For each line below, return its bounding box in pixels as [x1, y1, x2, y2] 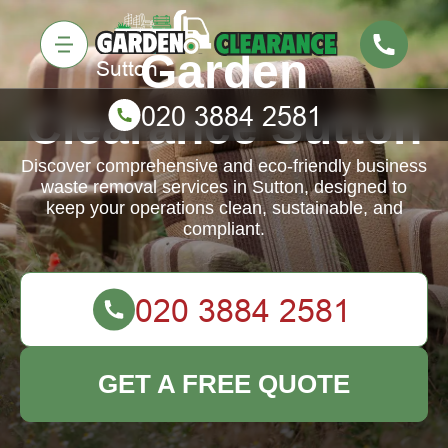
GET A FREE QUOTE [98, 369, 350, 399]
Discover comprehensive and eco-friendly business [21, 156, 427, 176]
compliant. [183, 219, 265, 239]
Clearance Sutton [26, 101, 422, 154]
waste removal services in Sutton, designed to [41, 177, 407, 197]
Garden [140, 45, 308, 98]
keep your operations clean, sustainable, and [45, 198, 403, 218]
